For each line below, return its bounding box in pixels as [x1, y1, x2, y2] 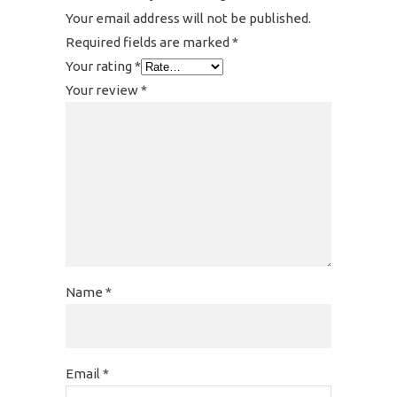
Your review [66, 82, 141, 97]
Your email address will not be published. [66, 11, 311, 26]
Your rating [66, 58, 135, 74]
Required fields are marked [66, 35, 232, 50]
